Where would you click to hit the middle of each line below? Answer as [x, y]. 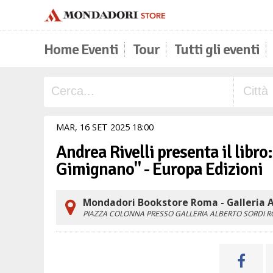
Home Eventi [81, 49]
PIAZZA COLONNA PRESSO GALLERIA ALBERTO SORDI [175, 214]
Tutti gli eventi [217, 49]
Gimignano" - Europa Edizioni [159, 169]
